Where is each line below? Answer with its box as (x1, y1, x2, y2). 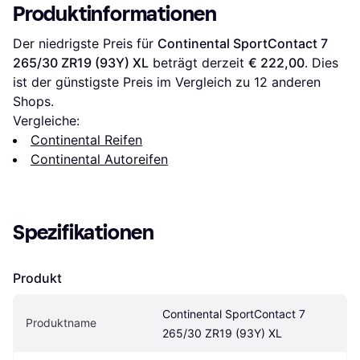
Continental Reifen (31, 132, 142, 149)
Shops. (13, 93, 54, 110)
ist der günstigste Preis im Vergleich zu (13, 74, 254, 91)
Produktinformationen (13, 2, 217, 27)
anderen (268, 74, 321, 91)
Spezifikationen (13, 220, 154, 246)
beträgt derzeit (149, 55, 248, 72)
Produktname (26, 316, 96, 330)
